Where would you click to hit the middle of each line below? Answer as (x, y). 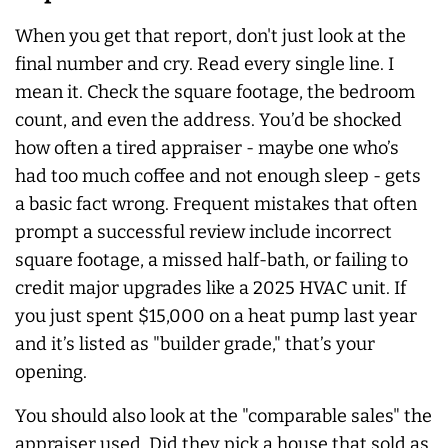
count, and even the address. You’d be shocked (208, 119)
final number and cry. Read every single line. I (204, 63)
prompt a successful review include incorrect (203, 231)
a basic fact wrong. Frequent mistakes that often (216, 203)
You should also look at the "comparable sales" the (223, 415)
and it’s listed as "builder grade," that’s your (195, 343)
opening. (51, 371)
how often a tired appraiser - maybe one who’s (207, 147)
